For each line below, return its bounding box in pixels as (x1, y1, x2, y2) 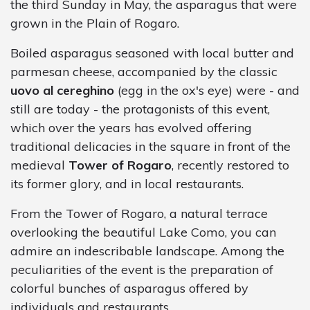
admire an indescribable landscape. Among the (10, 242, 284, 259)
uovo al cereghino (10, 82, 114, 98)
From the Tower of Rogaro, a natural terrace (10, 205, 268, 221)
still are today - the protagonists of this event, (10, 100, 270, 117)
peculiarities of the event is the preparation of (10, 261, 273, 277)
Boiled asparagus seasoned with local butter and (10, 44, 294, 61)
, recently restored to (172, 156, 289, 173)
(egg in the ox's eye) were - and (114, 82, 300, 98)
